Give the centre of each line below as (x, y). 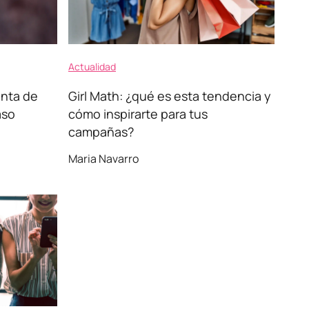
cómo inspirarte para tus (138, 114)
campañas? (101, 132)
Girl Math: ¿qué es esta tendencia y (170, 96)
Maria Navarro (103, 159)
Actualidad (92, 67)
